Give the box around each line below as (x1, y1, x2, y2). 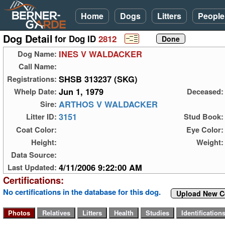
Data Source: (11, 149, 57, 160)
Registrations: (7, 73, 57, 85)
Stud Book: (184, 111, 223, 123)
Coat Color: (16, 124, 57, 135)
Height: (31, 136, 57, 148)
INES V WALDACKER (59, 48, 142, 60)
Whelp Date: (14, 86, 57, 97)
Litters (157, 10, 181, 22)
